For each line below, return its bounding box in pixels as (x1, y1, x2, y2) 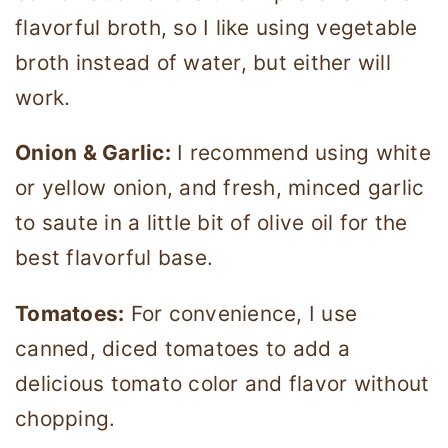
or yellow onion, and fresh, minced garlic (15, 175, 425, 201)
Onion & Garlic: (15, 140, 171, 166)
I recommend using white (170, 140, 431, 166)
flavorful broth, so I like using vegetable (15, 14, 418, 40)
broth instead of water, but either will (15, 49, 391, 75)
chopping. (15, 406, 116, 432)
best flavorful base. (15, 245, 213, 271)
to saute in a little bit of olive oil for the (15, 210, 408, 236)
